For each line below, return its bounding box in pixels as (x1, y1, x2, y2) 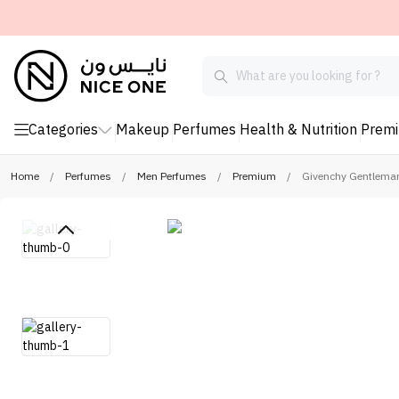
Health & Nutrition (240, 119, 357, 142)
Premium (232, 168, 276, 185)
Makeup (116, 119, 169, 142)
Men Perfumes (137, 168, 207, 185)
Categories (28, 119, 98, 142)
